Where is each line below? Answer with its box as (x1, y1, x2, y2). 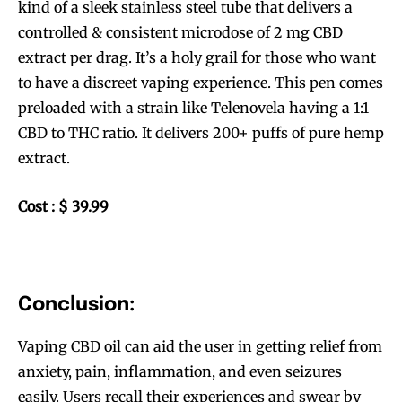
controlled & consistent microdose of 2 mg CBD (18, 23, 343, 42)
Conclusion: (18, 295, 135, 316)
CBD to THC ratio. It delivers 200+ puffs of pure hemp (18, 124, 384, 143)
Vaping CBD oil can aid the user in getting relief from (18, 337, 382, 356)
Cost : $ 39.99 (18, 197, 109, 216)
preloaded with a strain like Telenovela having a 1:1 (18, 99, 369, 118)
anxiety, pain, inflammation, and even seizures (18, 363, 342, 381)
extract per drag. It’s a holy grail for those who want (18, 48, 376, 67)
